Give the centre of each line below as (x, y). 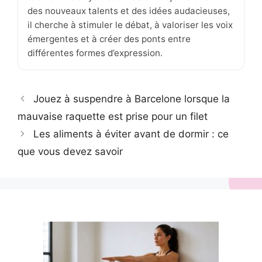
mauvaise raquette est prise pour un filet (113, 116)
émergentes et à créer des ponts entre (109, 39)
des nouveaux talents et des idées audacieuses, (129, 11)
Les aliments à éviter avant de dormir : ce (131, 134)
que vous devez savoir (70, 151)
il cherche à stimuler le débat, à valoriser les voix (130, 25)
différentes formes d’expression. (95, 53)
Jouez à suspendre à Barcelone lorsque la (132, 99)
